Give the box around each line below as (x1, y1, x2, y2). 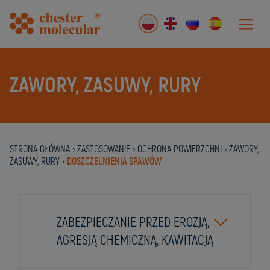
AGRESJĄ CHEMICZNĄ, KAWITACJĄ (57, 232, 213, 249)
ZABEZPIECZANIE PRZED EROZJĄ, (57, 214, 209, 231)
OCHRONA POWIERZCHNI (137, 143, 222, 155)
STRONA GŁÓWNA (10, 143, 70, 155)
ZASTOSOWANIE (77, 143, 130, 155)
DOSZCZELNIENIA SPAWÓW (67, 155, 162, 168)
